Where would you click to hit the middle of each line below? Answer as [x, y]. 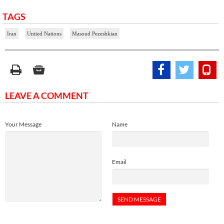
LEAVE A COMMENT [47, 96]
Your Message [23, 124]
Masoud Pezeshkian [95, 34]
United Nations [44, 34]
